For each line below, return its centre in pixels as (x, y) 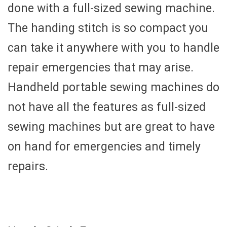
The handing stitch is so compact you (108, 28)
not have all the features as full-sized (107, 107)
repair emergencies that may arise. (101, 68)
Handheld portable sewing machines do (113, 88)
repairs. (28, 167)
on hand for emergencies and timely (104, 147)
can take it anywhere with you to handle (113, 48)
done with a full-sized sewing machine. (111, 9)
